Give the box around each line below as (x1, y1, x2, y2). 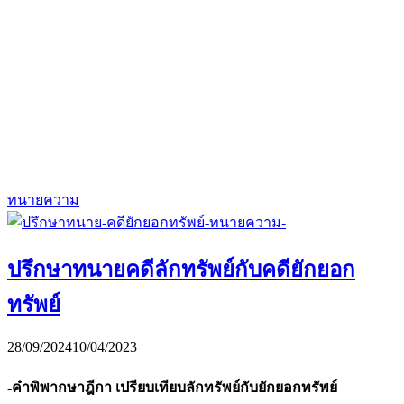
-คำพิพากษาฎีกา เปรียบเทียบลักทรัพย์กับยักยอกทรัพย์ (7, 380, 337, 396)
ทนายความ (7, 191, 79, 207)
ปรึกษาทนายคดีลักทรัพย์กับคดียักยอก (7, 257, 355, 281)
